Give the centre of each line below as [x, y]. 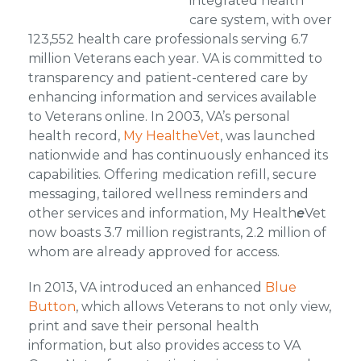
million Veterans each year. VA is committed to [175, 58]
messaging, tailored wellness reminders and [168, 194]
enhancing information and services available [172, 97]
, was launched [268, 136]
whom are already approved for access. [154, 252]
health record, [75, 136]
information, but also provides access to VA [164, 345]
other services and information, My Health [162, 213]
